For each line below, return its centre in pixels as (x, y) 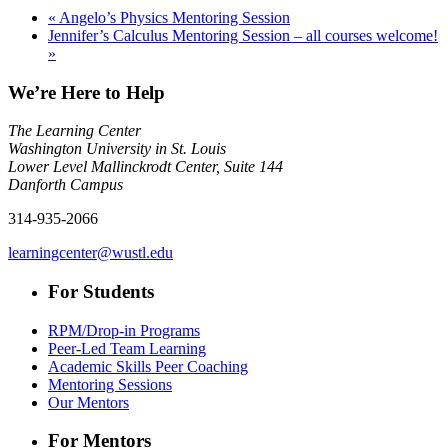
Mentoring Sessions (110, 384)
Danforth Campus (65, 185)
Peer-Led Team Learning (127, 348)
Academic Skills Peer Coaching (148, 366)
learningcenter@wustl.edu (90, 253)
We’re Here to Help (86, 92)
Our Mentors (88, 402)
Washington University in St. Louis (117, 149)
